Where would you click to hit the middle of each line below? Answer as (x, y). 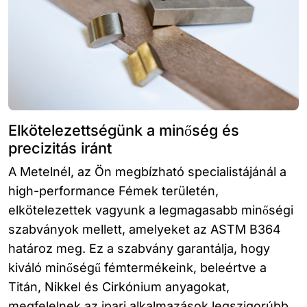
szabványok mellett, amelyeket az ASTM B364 (145, 229)
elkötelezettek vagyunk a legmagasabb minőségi (151, 210)
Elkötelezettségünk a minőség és (124, 130)
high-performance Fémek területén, (113, 191)
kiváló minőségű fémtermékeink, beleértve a (137, 267)
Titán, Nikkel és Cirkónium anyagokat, (119, 286)
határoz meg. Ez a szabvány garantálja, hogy (139, 248)
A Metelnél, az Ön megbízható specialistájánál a (147, 171)
